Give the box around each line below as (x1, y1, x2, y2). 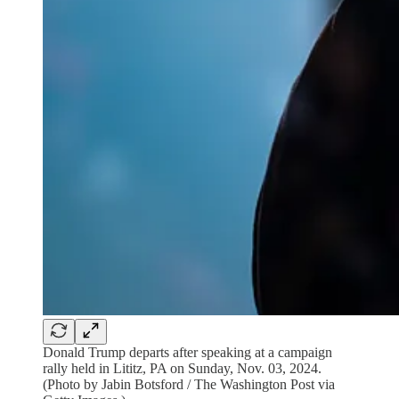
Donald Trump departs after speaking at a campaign (43, 345, 332, 360)
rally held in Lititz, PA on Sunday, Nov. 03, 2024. (43, 361, 322, 376)
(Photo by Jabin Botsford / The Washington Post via (43, 377, 335, 392)
